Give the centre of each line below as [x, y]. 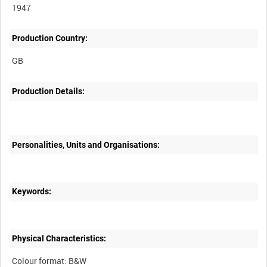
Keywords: [32, 192]
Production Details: [49, 91]
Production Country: [50, 38]
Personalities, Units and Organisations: [86, 145]
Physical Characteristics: [59, 239]
